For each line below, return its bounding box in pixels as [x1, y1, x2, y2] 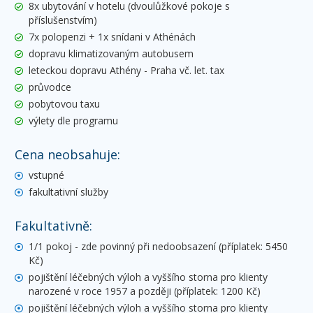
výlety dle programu [29, 113, 118, 127]
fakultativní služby [29, 184, 108, 198]
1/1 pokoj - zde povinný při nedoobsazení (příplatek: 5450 [29, 239, 288, 253]
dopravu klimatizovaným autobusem [29, 46, 194, 60]
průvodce [29, 80, 71, 94]
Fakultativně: [15, 217, 92, 234]
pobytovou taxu [29, 96, 100, 110]
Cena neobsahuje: [15, 145, 120, 163]
